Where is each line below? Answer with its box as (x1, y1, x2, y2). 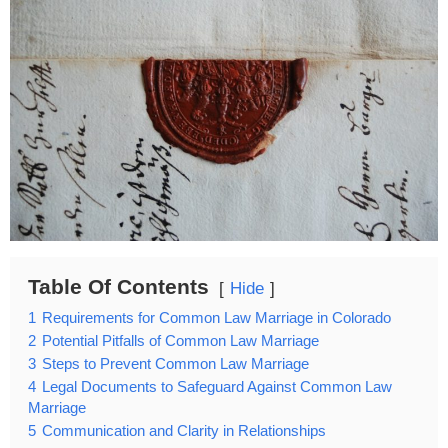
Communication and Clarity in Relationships (42, 423, 326, 440)
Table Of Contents (28, 275, 209, 299)
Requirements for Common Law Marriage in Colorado (42, 310, 391, 327)
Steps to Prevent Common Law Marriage (42, 356, 309, 373)
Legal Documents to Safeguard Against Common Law (42, 379, 392, 396)
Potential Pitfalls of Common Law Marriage (42, 333, 319, 350)
